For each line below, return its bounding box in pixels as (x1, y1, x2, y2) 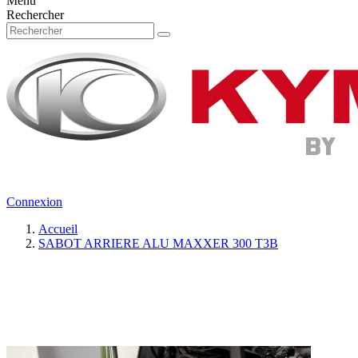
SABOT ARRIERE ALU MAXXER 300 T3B (38, 237, 278, 250)
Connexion (6, 195, 62, 209)
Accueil (38, 222, 78, 236)
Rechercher (6, 8, 64, 22)
